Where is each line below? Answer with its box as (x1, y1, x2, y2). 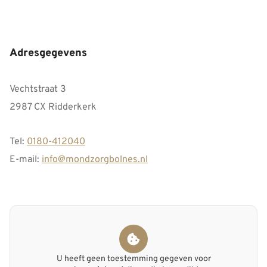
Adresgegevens (10, 46, 87, 60)
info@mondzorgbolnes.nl (42, 154, 148, 166)
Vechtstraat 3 (10, 83, 66, 95)
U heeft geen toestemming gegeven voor (56, 254, 211, 265)
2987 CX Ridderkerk (10, 101, 97, 113)
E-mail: (10, 154, 42, 166)
